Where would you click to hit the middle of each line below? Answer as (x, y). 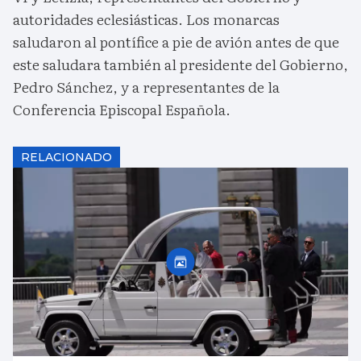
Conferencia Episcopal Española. (122, 110)
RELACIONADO (66, 158)
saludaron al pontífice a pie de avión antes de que (176, 42)
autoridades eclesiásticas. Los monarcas (146, 19)
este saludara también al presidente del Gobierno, (180, 64)
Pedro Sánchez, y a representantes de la (146, 87)
